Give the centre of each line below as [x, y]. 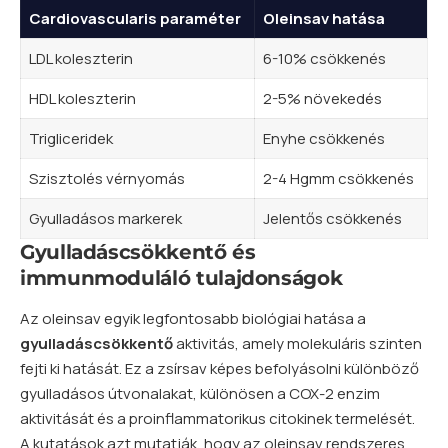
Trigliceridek [70, 139]
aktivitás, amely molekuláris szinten [297, 344]
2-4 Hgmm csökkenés [338, 179]
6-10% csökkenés [324, 59]
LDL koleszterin [80, 59]
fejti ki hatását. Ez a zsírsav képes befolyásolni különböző [219, 369]
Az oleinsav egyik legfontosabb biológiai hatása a [193, 319]
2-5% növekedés [322, 99]
